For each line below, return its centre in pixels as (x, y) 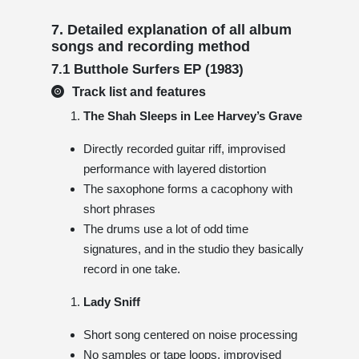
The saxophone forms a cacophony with (188, 188)
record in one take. (132, 268)
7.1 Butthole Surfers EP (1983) (147, 69)
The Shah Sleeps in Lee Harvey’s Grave (193, 115)
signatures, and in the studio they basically (194, 248)
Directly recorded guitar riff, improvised (184, 148)
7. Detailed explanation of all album (171, 29)
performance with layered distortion (175, 168)
